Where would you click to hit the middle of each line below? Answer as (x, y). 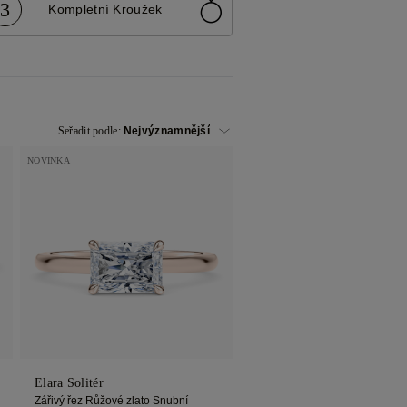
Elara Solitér (69, 383)
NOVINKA (49, 161)
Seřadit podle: (89, 131)
